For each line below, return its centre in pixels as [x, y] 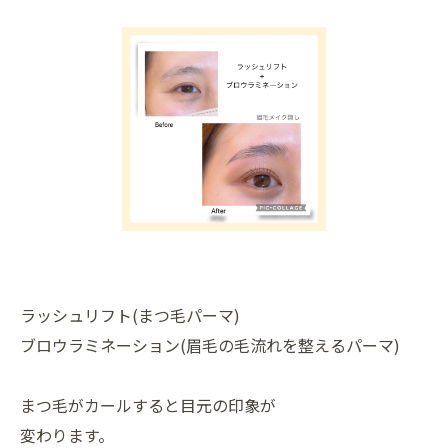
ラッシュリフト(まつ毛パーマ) [130, 315]
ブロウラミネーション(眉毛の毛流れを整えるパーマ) [210, 345]
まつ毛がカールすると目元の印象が [148, 405]
